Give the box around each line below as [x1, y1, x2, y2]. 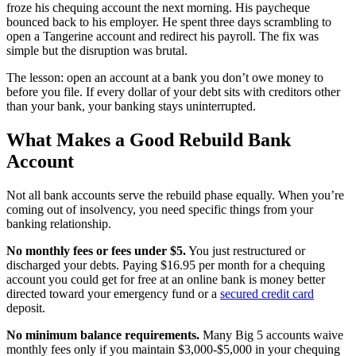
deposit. [6, 301, 45, 315]
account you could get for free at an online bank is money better [6, 273, 325, 287]
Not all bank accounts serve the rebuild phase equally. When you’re [6, 188, 344, 203]
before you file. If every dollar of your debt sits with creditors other [6, 85, 340, 99]
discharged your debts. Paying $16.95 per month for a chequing [6, 258, 325, 273]
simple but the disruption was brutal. [6, 44, 188, 58]
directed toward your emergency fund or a [6, 287, 220, 301]
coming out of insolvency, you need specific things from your [6, 203, 313, 217]
